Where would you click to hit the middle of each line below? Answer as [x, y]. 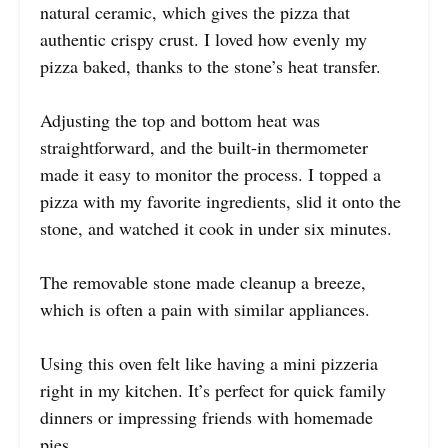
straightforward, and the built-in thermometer [204, 146]
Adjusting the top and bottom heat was [180, 119]
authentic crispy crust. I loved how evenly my [203, 38]
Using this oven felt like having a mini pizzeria [209, 362]
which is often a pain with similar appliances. [205, 308]
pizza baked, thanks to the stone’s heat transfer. [210, 65]
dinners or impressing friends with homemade [206, 416]
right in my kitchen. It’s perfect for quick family [213, 389]
